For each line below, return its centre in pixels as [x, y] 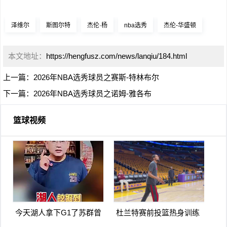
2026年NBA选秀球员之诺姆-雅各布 [92, 93]
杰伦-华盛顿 [180, 25]
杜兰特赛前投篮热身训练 [158, 212]
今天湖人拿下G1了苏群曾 [58, 212]
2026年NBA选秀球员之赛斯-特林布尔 [96, 77]
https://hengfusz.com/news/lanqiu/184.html [117, 56]
